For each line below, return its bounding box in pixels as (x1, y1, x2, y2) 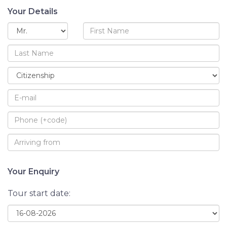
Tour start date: (8, 188, 70, 198)
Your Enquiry (8, 166, 59, 176)
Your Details (8, 6, 58, 16)
